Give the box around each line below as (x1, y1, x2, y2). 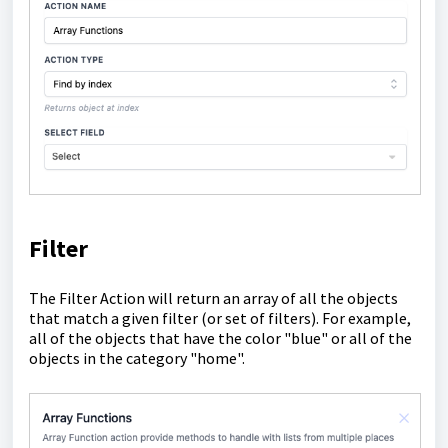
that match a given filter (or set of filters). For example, (29, 307, 411, 328)
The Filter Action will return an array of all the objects (29, 287, 398, 308)
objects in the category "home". (29, 347, 245, 368)
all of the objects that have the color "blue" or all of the (29, 327, 412, 348)
